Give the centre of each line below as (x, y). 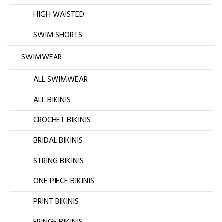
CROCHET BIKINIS (62, 121)
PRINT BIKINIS (56, 202)
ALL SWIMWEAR (60, 80)
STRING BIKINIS (58, 161)
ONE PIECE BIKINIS (64, 182)
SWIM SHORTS (58, 35)
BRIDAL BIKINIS (58, 141)
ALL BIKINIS (52, 100)
